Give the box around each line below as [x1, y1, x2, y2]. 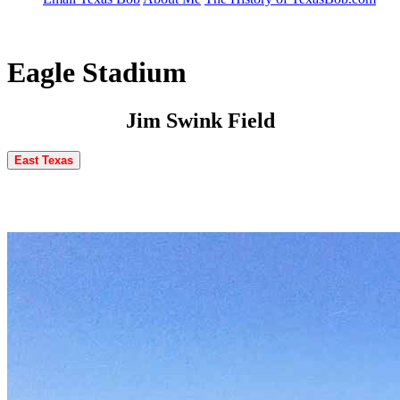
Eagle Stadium [7, 56, 187, 89]
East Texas [14, 153, 73, 167]
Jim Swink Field [125, 108, 275, 132]
